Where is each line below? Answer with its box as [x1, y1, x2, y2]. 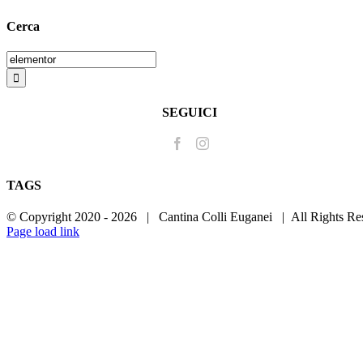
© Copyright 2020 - [6, 210, 111, 224]
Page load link [6, 224, 79, 239]
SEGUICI [162, 105, 218, 119]
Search [6, 50, 41, 65]
